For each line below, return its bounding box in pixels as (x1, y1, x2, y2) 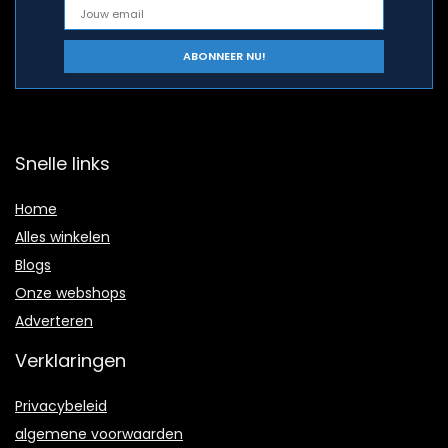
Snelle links (15, 151, 110, 177)
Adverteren (15, 311, 93, 332)
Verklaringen (15, 348, 126, 374)
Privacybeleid (15, 396, 107, 417)
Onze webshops (15, 283, 126, 304)
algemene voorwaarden (15, 424, 183, 445)
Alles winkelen (15, 227, 110, 248)
